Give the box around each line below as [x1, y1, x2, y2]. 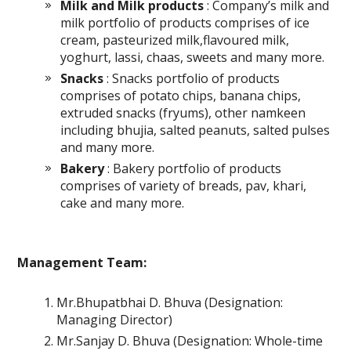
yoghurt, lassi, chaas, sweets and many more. [60, 49, 325, 66]
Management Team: [17, 254, 147, 271]
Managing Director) [56, 311, 173, 328]
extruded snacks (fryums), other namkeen [60, 104, 306, 121]
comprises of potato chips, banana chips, [60, 87, 302, 104]
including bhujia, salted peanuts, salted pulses [60, 121, 331, 139]
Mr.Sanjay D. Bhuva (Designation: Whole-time [56, 332, 324, 349]
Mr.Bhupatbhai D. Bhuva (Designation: [56, 294, 284, 311]
